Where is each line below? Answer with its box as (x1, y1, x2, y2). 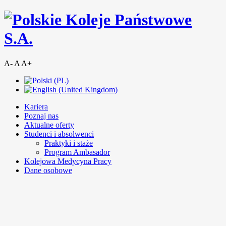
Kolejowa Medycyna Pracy (24, 156, 111, 165)
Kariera (24, 102, 48, 111)
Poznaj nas (24, 111, 59, 120)
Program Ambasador (44, 147, 110, 156)
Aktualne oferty (24, 120, 74, 129)
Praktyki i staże (44, 138, 93, 147)
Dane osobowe (24, 165, 72, 175)
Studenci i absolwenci (24, 129, 94, 138)
